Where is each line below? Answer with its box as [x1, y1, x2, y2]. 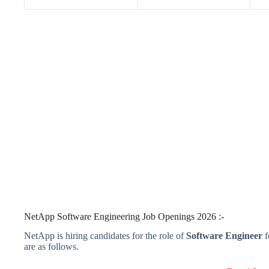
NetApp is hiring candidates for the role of [24, 231, 184, 241]
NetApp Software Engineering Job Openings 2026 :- [24, 211, 224, 222]
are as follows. [24, 241, 79, 252]
